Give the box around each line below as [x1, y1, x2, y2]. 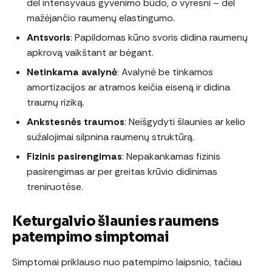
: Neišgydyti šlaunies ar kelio [124, 115, 245, 128]
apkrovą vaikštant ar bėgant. [27, 46, 154, 59]
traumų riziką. [27, 95, 84, 109]
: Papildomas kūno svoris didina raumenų [70, 30, 248, 44]
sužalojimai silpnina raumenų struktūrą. [27, 130, 194, 143]
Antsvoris [27, 30, 70, 44]
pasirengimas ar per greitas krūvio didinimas [27, 165, 217, 178]
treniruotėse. [27, 180, 83, 193]
